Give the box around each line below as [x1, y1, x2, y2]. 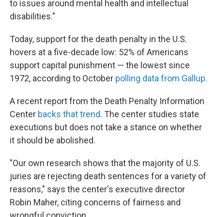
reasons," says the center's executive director [10, 184, 185, 194]
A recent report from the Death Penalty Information [10, 96, 204, 106]
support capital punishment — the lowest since [10, 60, 190, 70]
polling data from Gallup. [115, 73, 207, 83]
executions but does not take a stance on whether [10, 122, 202, 132]
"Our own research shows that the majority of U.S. [10, 158, 201, 168]
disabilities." [10, 11, 55, 21]
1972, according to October [10, 73, 115, 83]
